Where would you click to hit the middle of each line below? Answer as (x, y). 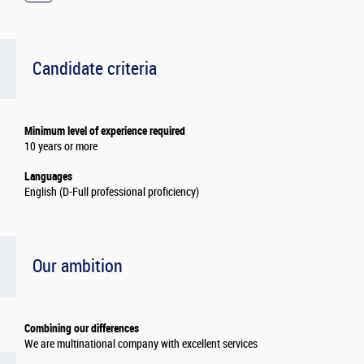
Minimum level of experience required (105, 131)
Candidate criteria (95, 69)
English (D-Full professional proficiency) (112, 193)
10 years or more (61, 147)
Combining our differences (82, 329)
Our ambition (78, 266)
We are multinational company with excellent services (141, 344)
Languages (48, 177)
